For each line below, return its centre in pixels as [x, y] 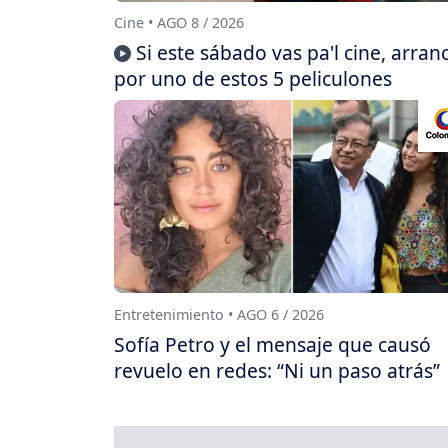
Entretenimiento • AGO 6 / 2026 [219, 314]
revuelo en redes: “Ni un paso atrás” [277, 371]
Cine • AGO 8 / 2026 [179, 23]
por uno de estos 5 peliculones [253, 79]
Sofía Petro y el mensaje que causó [272, 345]
